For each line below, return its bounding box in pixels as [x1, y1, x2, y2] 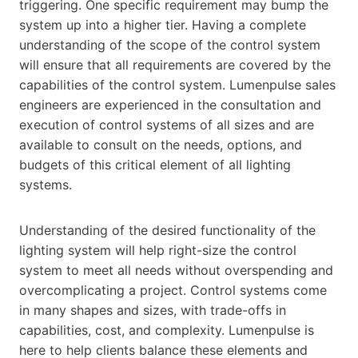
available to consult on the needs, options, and [19, 137, 302, 153]
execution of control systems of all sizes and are [19, 117, 314, 133]
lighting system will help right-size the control [19, 242, 296, 259]
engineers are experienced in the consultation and [19, 97, 321, 113]
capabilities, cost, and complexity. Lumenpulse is [19, 322, 314, 339]
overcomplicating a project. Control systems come [19, 282, 327, 299]
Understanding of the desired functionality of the [19, 222, 316, 239]
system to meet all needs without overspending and [19, 262, 333, 279]
